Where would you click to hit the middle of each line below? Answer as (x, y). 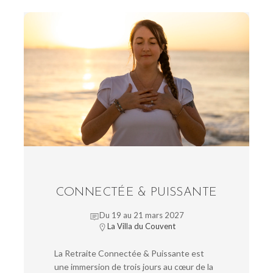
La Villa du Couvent (141, 226)
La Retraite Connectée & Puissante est (129, 253)
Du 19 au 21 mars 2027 (141, 215)
